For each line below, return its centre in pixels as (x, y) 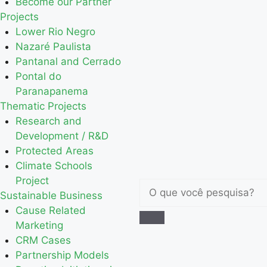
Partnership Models (62, 255)
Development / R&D (62, 136)
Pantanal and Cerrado (68, 61)
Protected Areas (54, 151)
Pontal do (38, 76)
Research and (48, 121)
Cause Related (50, 210)
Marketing (39, 225)
